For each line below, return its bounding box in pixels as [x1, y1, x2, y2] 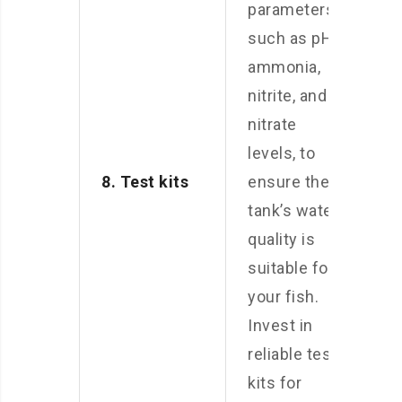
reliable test [248, 345, 337, 363]
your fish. [248, 287, 319, 306]
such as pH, [248, 29, 336, 48]
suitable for [248, 258, 334, 277]
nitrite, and [248, 86, 327, 105]
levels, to [248, 144, 315, 162]
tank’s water [248, 201, 338, 220]
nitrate [248, 115, 297, 134]
